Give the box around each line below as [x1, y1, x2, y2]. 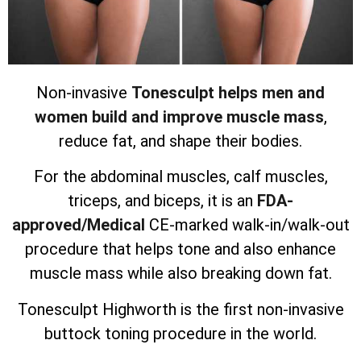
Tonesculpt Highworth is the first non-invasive [17, 299, 344, 319]
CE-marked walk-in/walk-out [148, 215, 350, 235]
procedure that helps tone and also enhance [25, 239, 336, 259]
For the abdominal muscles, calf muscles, [33, 167, 328, 187]
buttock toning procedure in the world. [44, 323, 317, 343]
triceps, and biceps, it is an [68, 191, 257, 211]
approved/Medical [11, 215, 149, 235]
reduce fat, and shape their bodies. [59, 131, 302, 151]
